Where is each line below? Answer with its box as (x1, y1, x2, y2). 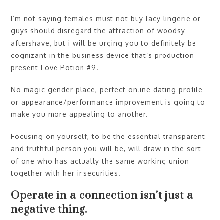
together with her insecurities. (11, 168, 121, 177)
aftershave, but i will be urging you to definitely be (11, 38, 197, 47)
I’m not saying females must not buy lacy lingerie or (11, 14, 201, 23)
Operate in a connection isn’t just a (11, 189, 193, 202)
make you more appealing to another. (11, 110, 149, 118)
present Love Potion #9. (11, 63, 99, 72)
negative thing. (11, 202, 88, 216)
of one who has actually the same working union (11, 156, 190, 165)
